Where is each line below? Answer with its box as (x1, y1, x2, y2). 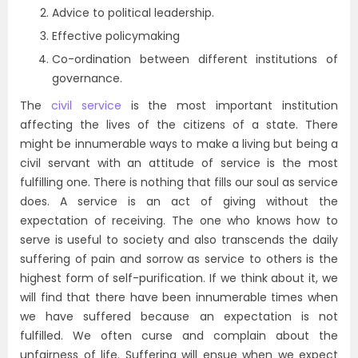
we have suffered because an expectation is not (20, 308, 338, 324)
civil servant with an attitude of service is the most (20, 155, 338, 171)
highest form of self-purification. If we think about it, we (20, 270, 338, 286)
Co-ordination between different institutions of (52, 51, 338, 67)
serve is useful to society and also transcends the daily (20, 232, 338, 248)
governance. (52, 70, 122, 86)
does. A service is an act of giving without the (20, 193, 338, 209)
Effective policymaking (52, 28, 180, 44)
